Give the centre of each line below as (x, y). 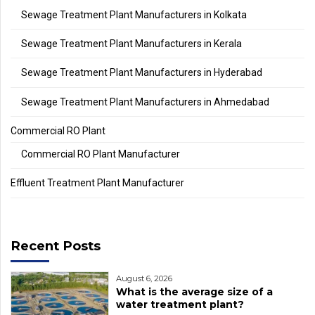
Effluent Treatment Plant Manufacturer (97, 183)
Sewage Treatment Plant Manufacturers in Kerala (131, 43)
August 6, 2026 (144, 279)
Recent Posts (56, 245)
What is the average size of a (194, 292)
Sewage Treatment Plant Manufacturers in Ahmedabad (145, 102)
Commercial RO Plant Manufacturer (101, 154)
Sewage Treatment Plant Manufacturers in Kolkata (134, 14)
